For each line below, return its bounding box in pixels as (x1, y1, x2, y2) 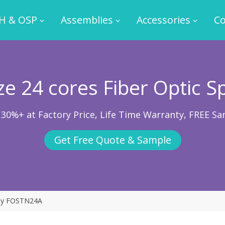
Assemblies (60, 13, 113, 27)
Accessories (136, 13, 190, 27)
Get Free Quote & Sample (54, 133, 171, 147)
